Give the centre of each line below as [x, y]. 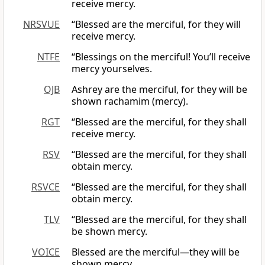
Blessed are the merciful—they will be [156, 252]
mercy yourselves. [112, 69]
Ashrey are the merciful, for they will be [159, 90]
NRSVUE [41, 25]
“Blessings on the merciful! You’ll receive [161, 57]
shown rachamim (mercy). [130, 101]
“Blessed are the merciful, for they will [156, 25]
